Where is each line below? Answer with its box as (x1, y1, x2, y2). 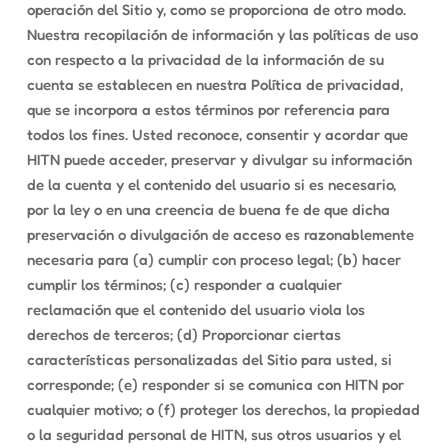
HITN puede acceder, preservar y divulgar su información (26, 150, 412, 169)
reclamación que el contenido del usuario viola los (26, 300, 365, 319)
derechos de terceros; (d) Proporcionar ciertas (26, 325, 341, 344)
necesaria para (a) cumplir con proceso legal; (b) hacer (26, 250, 401, 269)
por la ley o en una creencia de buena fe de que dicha (26, 200, 390, 219)
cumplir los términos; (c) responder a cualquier (26, 275, 342, 294)
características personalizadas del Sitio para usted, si (26, 350, 392, 369)
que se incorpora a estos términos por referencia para (26, 100, 390, 119)
